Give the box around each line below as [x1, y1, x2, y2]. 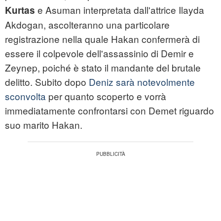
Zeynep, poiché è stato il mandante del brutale [5, 61, 201, 74]
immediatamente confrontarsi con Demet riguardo [5, 104, 214, 117]
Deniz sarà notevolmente [89, 75, 195, 89]
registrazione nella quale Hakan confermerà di [5, 32, 200, 46]
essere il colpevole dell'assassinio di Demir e [5, 46, 194, 60]
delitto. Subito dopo [5, 75, 89, 89]
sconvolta [5, 89, 46, 103]
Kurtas [5, 3, 35, 17]
